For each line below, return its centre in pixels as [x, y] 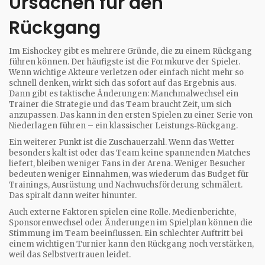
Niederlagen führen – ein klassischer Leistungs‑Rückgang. [123, 126]
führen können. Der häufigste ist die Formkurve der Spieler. [125, 62]
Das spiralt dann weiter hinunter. [73, 195]
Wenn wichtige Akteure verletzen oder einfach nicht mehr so [126, 72]
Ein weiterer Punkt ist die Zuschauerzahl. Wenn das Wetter [122, 142]
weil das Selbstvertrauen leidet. [70, 255]
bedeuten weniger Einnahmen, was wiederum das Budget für [129, 174]
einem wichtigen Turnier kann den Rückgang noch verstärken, [131, 244]
